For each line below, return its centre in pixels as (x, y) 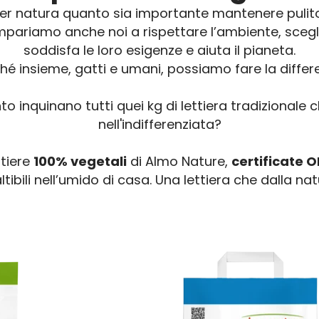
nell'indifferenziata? (159, 124)
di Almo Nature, (179, 161)
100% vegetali (80, 161)
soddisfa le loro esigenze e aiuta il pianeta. (159, 50)
